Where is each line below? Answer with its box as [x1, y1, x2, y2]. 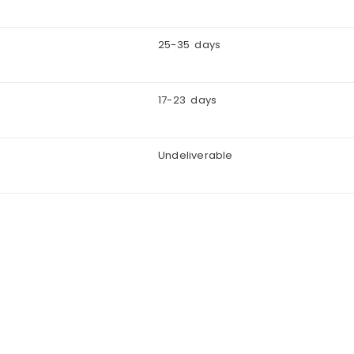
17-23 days [158, 92, 217, 108]
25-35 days [158, 37, 221, 53]
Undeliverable [158, 148, 233, 164]
